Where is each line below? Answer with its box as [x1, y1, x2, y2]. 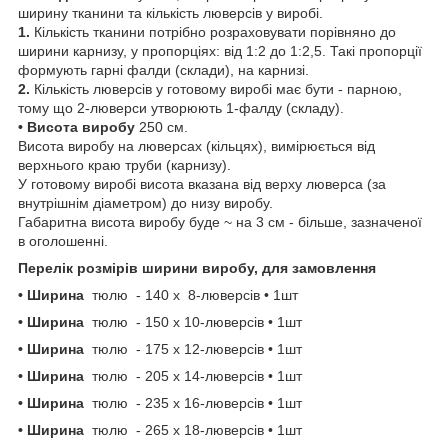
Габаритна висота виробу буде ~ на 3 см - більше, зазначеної [18, 213, 422, 230]
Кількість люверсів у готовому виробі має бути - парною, [34, 80, 402, 97]
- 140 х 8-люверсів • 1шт [132, 286, 322, 303]
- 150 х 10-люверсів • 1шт [132, 313, 314, 330]
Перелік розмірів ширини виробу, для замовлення [18, 259, 376, 276]
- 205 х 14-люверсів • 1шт [132, 367, 334, 384]
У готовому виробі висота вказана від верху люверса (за [18, 175, 386, 192]
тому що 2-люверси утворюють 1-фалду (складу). [18, 99, 344, 116]
